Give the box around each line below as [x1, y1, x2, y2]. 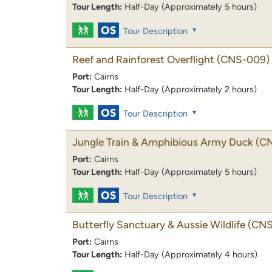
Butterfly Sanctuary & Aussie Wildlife [72, 219, 245, 231]
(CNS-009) [217, 53, 270, 66]
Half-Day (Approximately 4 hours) [124, 249, 257, 260]
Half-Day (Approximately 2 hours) [124, 83, 257, 95]
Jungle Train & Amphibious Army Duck [72, 136, 253, 149]
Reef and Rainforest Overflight [72, 53, 214, 66]
